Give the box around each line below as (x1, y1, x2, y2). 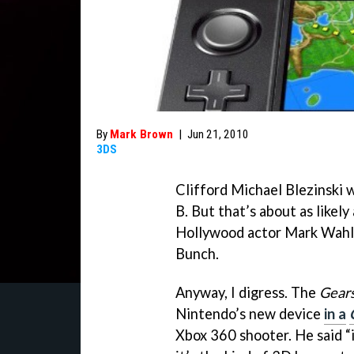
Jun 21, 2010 (187, 127, 249, 141)
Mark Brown (110, 127, 173, 141)
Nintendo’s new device (175, 304, 324, 322)
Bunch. (175, 245, 219, 262)
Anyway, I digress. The (175, 283, 319, 301)
